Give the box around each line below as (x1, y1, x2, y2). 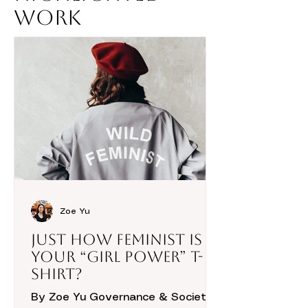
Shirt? (31, 265, 82, 283)
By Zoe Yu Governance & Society (31, 292, 213, 302)
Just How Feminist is (31, 231, 202, 248)
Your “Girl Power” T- (31, 248, 203, 265)
